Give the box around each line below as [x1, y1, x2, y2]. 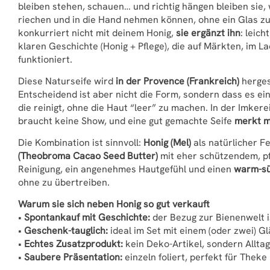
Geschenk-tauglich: [24, 224, 108, 237]
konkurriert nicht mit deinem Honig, [18, 27, 176, 39]
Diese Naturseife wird [18, 75, 116, 87]
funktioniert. [18, 53, 72, 66]
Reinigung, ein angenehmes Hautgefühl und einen [18, 163, 234, 175]
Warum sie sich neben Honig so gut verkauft [18, 198, 210, 210]
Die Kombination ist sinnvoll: [18, 136, 143, 149]
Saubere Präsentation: [24, 251, 122, 263]
